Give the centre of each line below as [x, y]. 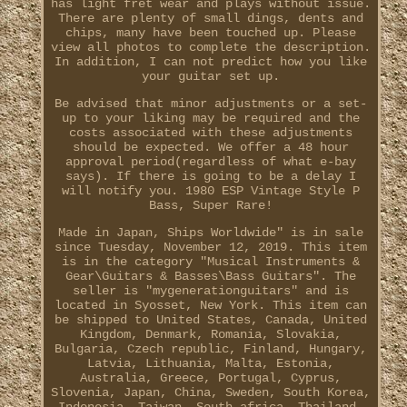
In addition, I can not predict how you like [210, 62]
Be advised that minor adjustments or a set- [210, 104]
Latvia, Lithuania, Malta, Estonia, [210, 364]
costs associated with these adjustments [210, 133]
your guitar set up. [210, 77]
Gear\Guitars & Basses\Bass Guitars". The [210, 277]
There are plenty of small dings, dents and [210, 19]
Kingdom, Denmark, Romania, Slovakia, [210, 335]
